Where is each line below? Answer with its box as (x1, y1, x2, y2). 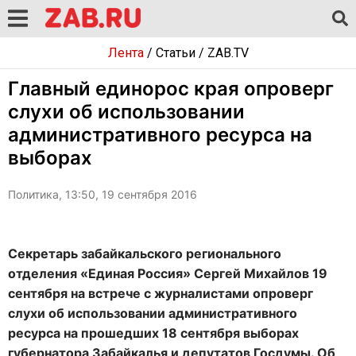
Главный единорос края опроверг (8, 77, 334, 100)
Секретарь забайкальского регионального (8, 246, 281, 261)
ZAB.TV (207, 45, 249, 60)
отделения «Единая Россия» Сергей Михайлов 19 (8, 265, 327, 281)
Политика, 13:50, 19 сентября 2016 (8, 188, 197, 201)
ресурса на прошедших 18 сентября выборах (8, 325, 299, 341)
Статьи (155, 45, 195, 60)
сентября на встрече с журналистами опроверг (8, 285, 313, 301)
